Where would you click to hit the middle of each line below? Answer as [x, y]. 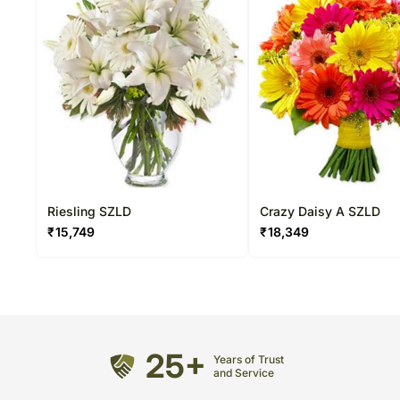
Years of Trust [249, 360]
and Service [244, 373]
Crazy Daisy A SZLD [321, 211]
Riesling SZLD [89, 211]
